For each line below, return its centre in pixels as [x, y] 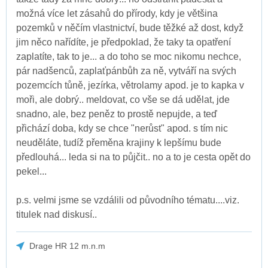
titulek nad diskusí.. [57, 214]
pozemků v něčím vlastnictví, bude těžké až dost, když [130, 28]
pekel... [31, 171]
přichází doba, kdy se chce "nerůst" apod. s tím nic [122, 128]
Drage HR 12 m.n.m [68, 246]
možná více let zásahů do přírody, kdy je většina [117, 13]
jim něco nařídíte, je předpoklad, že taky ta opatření [124, 42]
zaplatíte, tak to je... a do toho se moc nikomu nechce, [129, 56]
